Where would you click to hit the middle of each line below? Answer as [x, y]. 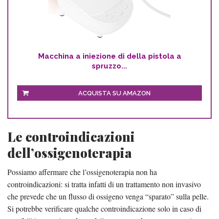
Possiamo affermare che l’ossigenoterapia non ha [82, 172]
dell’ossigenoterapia [70, 153]
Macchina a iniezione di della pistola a [109, 56]
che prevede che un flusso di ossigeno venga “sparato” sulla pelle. [108, 196]
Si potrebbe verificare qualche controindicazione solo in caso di [104, 208]
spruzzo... [109, 66]
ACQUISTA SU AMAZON [114, 93]
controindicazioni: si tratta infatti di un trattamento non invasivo [104, 184]
